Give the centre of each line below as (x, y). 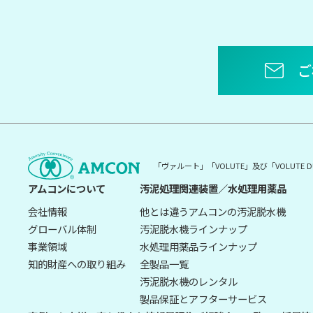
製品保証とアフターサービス (203, 299)
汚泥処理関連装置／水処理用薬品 (213, 188)
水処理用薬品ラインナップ (198, 246)
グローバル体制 (62, 229)
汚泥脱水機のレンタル (189, 281)
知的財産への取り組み (77, 264)
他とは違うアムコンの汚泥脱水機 (213, 211)
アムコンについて (67, 188)
